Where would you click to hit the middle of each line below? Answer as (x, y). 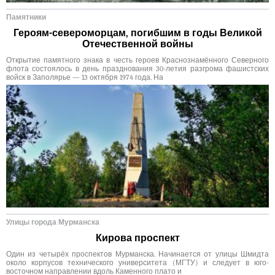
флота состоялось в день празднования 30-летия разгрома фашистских (137, 69)
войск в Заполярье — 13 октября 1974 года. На (85, 78)
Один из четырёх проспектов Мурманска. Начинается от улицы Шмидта (137, 254)
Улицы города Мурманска (53, 223)
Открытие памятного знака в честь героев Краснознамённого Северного (137, 60)
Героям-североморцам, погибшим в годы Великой (137, 33)
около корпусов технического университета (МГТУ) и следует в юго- (137, 263)
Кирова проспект (137, 238)
